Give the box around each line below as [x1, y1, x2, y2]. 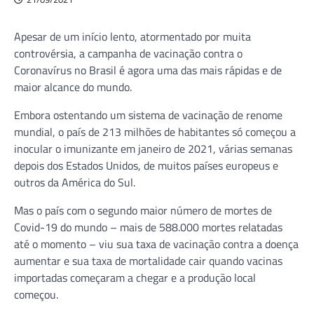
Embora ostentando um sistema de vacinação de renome [14, 106, 282, 123]
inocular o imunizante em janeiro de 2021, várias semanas [14, 139, 292, 157]
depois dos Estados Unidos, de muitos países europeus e [14, 156, 278, 174]
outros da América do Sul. [14, 173, 135, 191]
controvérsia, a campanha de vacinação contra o [14, 44, 243, 62]
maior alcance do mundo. [14, 78, 132, 95]
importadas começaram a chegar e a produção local [14, 268, 256, 286]
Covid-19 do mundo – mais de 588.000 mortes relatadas [14, 218, 282, 235]
